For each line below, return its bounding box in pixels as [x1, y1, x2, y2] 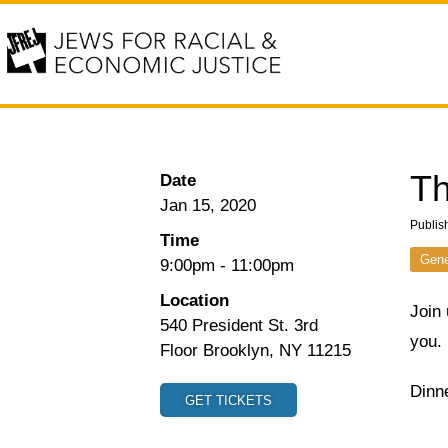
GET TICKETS [185, 393, 272, 408]
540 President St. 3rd [160, 316, 318, 335]
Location [160, 291, 229, 310]
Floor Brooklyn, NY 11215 [160, 341, 351, 360]
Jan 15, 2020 [160, 196, 256, 215]
